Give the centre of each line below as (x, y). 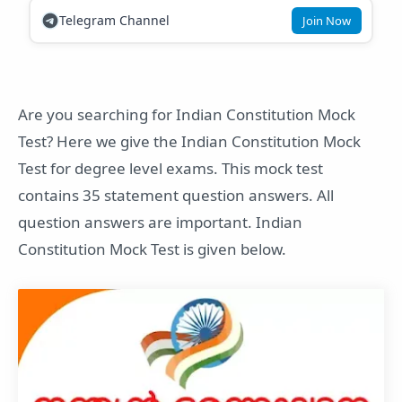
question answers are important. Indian (160, 222)
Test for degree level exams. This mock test (170, 168)
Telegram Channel (114, 20)
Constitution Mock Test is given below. (152, 249)
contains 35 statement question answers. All (176, 195)
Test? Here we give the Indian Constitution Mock (189, 141)
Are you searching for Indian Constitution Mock (187, 114)
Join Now (326, 20)
